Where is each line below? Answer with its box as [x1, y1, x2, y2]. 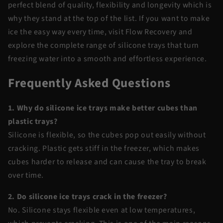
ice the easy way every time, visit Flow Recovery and [7, 26, 193, 37]
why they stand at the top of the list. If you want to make [7, 12, 210, 24]
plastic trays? [7, 116, 58, 127]
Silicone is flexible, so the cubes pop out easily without [7, 129, 206, 141]
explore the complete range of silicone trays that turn [7, 39, 199, 51]
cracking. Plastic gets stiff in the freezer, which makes [7, 143, 200, 154]
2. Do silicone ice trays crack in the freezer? [7, 191, 167, 202]
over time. [7, 170, 46, 181]
